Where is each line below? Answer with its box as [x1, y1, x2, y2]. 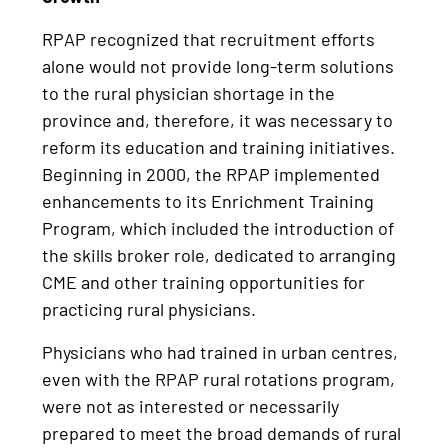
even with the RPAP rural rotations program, [42, 368, 396, 391]
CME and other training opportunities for [42, 271, 366, 294]
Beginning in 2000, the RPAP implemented [42, 163, 381, 186]
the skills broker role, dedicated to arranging [42, 244, 397, 267]
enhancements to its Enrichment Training [42, 190, 375, 213]
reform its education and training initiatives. [42, 136, 396, 159]
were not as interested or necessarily [42, 395, 340, 418]
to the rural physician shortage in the [42, 82, 336, 105]
